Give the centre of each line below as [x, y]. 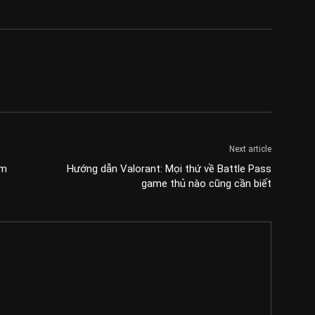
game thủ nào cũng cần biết [206, 184]
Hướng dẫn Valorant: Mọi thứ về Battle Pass [169, 169]
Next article [250, 149]
